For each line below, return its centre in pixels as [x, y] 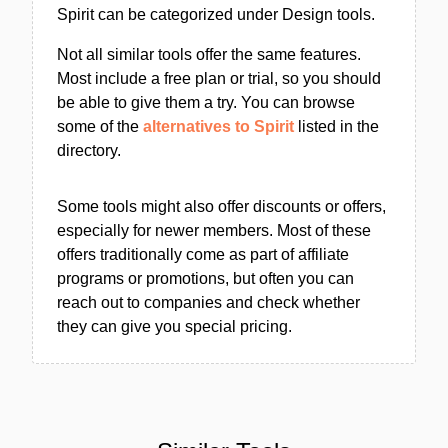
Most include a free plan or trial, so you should [219, 78]
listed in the [336, 126]
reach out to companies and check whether [208, 302]
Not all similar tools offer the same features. [209, 54]
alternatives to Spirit [218, 126]
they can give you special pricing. [174, 326]
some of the [100, 126]
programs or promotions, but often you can [205, 278]
